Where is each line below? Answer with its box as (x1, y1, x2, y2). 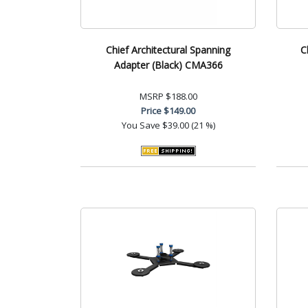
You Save (121, 118, 160, 131)
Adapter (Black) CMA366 (113, 58, 223, 71)
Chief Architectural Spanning (106, 43, 230, 56)
